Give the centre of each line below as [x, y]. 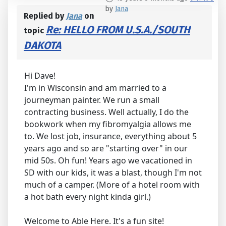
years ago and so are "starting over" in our [106, 149]
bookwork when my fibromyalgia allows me [108, 124]
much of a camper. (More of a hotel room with [112, 185]
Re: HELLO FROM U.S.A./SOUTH [118, 30]
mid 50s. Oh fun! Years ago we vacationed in [108, 161]
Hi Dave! [40, 76]
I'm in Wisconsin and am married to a [95, 88]
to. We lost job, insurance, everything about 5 [110, 136]
